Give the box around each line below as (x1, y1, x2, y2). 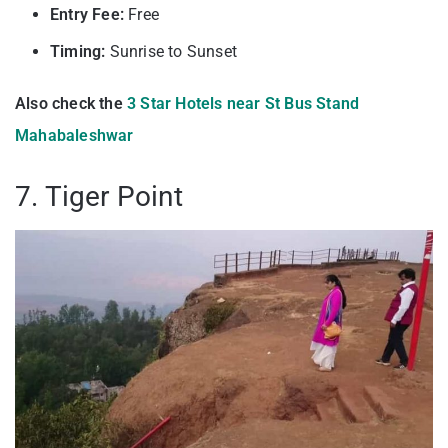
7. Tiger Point (15, 180, 183, 214)
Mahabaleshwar (15, 126, 134, 146)
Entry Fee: (50, 5, 124, 25)
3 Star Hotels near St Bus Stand (127, 94, 360, 114)
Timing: (50, 42, 106, 62)
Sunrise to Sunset (105, 42, 238, 62)
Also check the (15, 94, 127, 114)
